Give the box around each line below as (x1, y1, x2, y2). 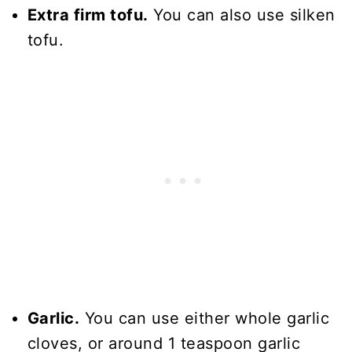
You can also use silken (148, 5, 335, 25)
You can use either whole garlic (79, 309, 330, 328)
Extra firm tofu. (27, 5, 148, 25)
